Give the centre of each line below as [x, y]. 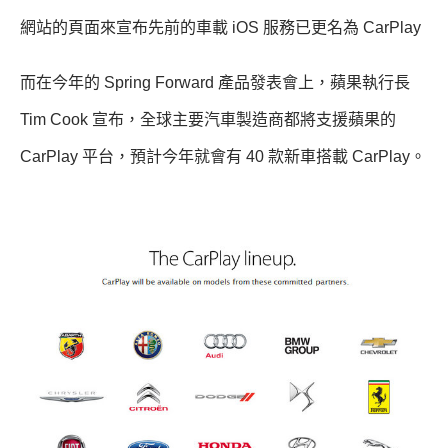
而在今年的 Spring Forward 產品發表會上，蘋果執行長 [215, 83]
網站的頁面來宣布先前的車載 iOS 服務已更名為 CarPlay [220, 28]
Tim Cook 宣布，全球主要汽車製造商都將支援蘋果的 [208, 120]
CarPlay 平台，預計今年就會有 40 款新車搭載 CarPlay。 [223, 157]
